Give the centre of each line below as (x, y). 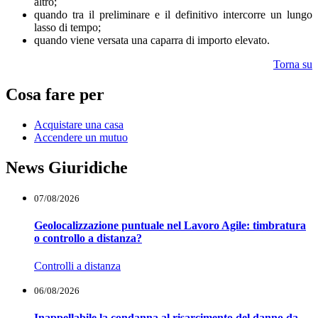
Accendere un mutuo (81, 137)
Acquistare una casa (79, 124)
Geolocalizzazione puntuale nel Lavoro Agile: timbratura (170, 225)
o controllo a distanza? (88, 238)
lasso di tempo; (67, 27)
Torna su (293, 64)
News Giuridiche (67, 167)
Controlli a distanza (77, 266)
